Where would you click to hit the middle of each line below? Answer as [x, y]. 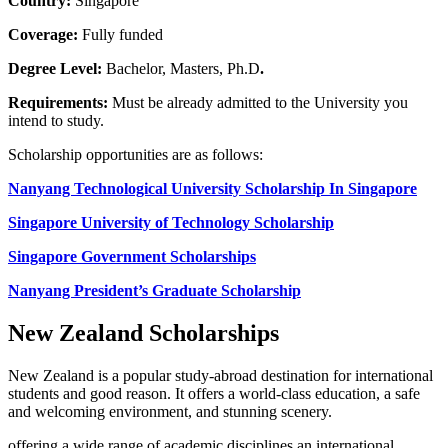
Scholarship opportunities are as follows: [135, 154]
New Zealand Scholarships [143, 332]
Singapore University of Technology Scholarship [171, 222]
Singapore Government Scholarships [132, 256]
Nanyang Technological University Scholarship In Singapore [212, 188]
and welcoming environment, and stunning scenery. [172, 411]
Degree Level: [57, 68]
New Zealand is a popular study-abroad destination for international [220, 375]
